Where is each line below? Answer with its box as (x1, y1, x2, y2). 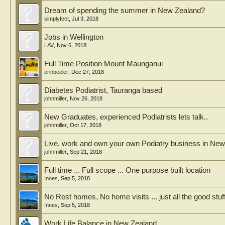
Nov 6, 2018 (57, 42, 86, 48)
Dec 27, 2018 (71, 69, 104, 75)
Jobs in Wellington (44, 33, 103, 41)
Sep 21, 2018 (70, 149, 102, 155)
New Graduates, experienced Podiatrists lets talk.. (44, 113, 208, 121)
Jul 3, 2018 (72, 16, 98, 22)
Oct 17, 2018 (70, 122, 101, 128)
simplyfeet (44, 16, 69, 22)
